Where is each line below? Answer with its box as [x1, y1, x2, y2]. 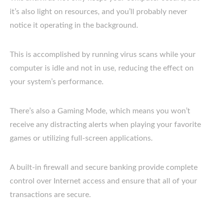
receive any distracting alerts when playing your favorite [10, 120, 201, 128]
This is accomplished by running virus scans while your [10, 50, 196, 58]
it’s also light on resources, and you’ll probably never [10, 7, 187, 16]
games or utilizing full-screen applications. [10, 134, 153, 142]
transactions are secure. [10, 190, 91, 199]
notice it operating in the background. [10, 21, 138, 29]
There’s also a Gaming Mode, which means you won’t [10, 107, 190, 115]
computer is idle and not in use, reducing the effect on [10, 64, 194, 72]
